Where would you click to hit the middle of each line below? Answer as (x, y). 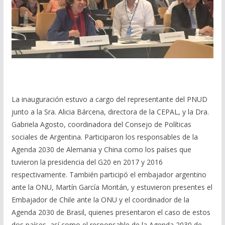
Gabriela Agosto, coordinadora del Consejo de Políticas (101, 125)
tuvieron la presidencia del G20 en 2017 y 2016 (87, 162)
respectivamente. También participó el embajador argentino (109, 175)
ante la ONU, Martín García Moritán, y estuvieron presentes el (112, 187)
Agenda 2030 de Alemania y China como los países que (101, 150)
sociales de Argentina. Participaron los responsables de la (104, 137)
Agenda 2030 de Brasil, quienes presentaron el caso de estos (111, 212)
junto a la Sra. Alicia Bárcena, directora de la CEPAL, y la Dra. (110, 112)
